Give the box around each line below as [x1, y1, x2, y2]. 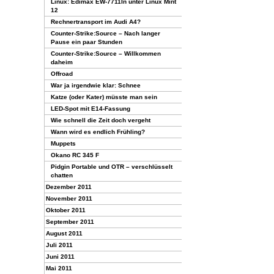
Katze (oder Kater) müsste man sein [51, 94, 157, 100]
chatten [51, 172, 73, 179]
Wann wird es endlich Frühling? [51, 128, 145, 135]
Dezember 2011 [46, 183, 92, 190]
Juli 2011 [46, 242, 73, 248]
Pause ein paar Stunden [51, 39, 122, 45]
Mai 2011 [46, 265, 72, 272]
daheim [51, 59, 73, 65]
